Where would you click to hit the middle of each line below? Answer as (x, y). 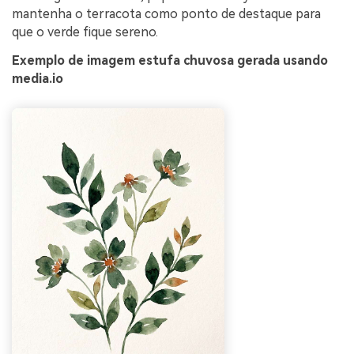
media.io (38, 79)
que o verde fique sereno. (85, 32)
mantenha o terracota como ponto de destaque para (166, 14)
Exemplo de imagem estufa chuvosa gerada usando (170, 61)
